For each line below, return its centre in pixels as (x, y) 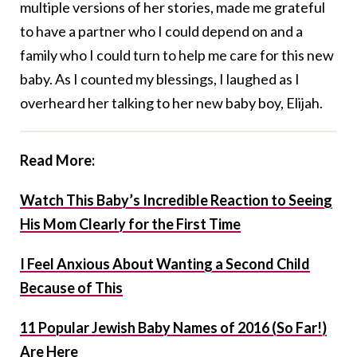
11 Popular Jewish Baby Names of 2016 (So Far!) (173, 328)
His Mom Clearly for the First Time (130, 224)
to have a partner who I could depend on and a (161, 31)
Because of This (71, 288)
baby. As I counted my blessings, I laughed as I (160, 79)
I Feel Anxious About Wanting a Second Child (165, 264)
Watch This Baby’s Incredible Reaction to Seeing (176, 200)
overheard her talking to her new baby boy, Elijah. (171, 103)
